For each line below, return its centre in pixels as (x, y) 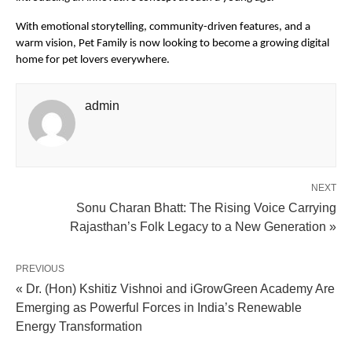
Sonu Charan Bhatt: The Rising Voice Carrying (206, 207)
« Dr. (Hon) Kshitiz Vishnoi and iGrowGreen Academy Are (175, 288)
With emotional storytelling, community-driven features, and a (163, 27)
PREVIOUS (40, 268)
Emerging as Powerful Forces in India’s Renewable (159, 307)
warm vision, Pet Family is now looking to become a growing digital (172, 43)
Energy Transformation (79, 326)
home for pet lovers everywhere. (93, 60)
